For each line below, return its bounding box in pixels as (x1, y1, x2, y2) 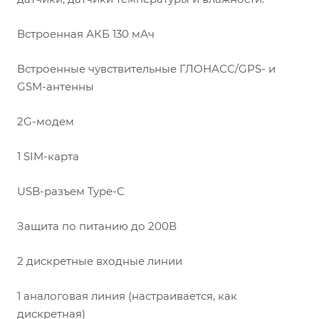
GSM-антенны (17, 80, 94, 93)
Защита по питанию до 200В (17, 219, 177, 233)
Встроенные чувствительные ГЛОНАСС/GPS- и (17, 62, 276, 75)
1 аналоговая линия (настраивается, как (17, 289, 237, 303)
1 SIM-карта (17, 150, 79, 163)
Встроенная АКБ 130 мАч (17, 27, 155, 41)
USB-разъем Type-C (17, 184, 125, 198)
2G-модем (17, 115, 74, 128)
